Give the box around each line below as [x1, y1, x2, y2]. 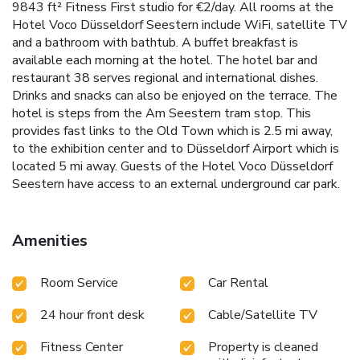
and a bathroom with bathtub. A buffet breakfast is [12, 34, 298, 52]
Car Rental [208, 274, 268, 292]
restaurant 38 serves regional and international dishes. [12, 69, 318, 88]
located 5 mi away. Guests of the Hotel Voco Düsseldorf [12, 157, 333, 176]
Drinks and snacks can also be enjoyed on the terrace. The [12, 87, 337, 105]
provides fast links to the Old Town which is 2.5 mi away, [12, 122, 333, 141]
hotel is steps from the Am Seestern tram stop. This [12, 104, 311, 123]
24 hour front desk [40, 306, 145, 325]
